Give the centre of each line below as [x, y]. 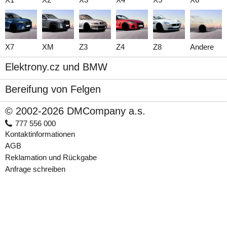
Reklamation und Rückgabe [51, 157]
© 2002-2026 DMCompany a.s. [75, 111]
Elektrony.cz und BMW [56, 67]
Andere [202, 47]
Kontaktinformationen [40, 134]
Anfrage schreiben [35, 169]
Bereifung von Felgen [53, 89]
